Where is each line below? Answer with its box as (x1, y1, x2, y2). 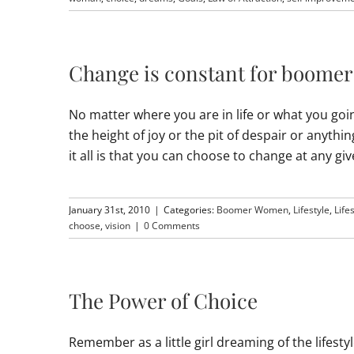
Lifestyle (293, 203, 330, 217)
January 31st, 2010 (69, 203, 150, 217)
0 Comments (144, 219, 200, 232)
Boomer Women (217, 203, 288, 217)
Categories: (164, 203, 217, 217)
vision (105, 219, 130, 232)
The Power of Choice (69, 287, 258, 314)
